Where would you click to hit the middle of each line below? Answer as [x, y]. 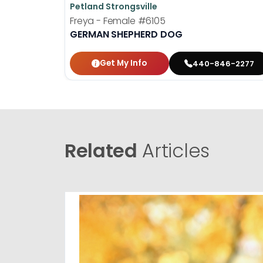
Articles [173, 151]
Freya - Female [104, 21]
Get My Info [124, 63]
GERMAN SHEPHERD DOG [126, 35]
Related [101, 151]
